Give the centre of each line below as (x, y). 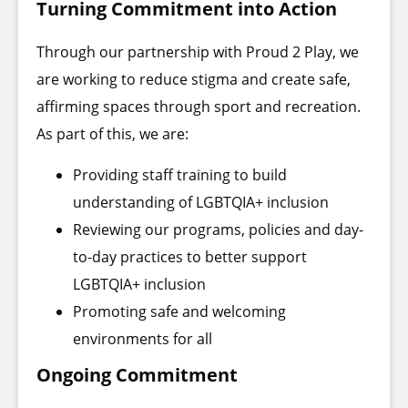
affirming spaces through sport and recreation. (199, 107)
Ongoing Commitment (137, 374)
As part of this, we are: (112, 134)
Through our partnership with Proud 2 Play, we (198, 52)
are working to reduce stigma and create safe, (194, 80)
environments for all (143, 338)
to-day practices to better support (190, 256)
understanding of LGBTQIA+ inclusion (201, 202)
